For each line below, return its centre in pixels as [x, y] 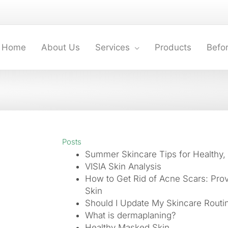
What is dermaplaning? [131, 215]
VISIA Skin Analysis [123, 166]
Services [112, 47]
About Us [61, 47]
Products [173, 47]
